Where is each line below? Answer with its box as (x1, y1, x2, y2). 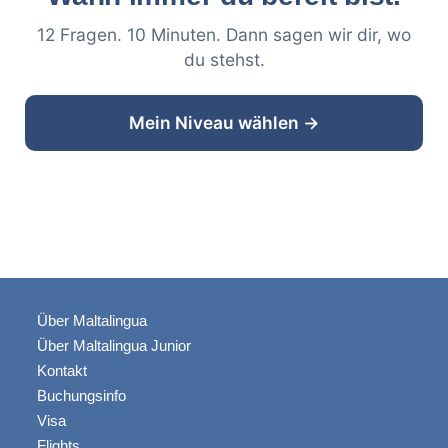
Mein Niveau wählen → (128, 112, 320, 134)
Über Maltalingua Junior (37, 337, 191, 355)
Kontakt (37, 362, 87, 380)
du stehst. (183, 49, 265, 71)
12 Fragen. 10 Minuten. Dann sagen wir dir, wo (37, 24, 411, 46)
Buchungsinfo (37, 387, 126, 405)
